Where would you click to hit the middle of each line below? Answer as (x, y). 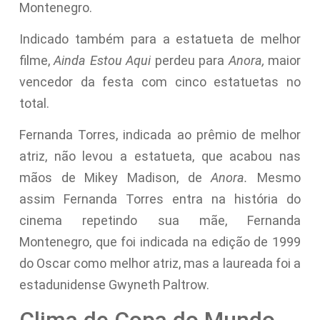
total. (34, 103)
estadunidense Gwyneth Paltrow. (114, 285)
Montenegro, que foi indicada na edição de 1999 (160, 242)
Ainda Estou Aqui (102, 60)
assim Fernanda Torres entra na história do (160, 199)
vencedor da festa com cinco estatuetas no (160, 81)
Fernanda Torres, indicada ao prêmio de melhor (160, 135)
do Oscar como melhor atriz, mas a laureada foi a (160, 264)
